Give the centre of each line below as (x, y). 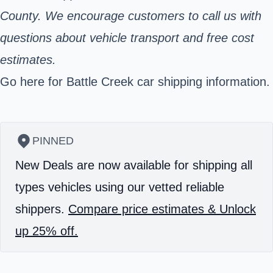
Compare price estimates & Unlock (162, 209)
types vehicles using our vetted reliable (120, 187)
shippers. (42, 209)
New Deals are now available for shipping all (134, 165)
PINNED (53, 140)
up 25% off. (47, 231)
